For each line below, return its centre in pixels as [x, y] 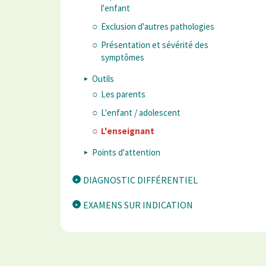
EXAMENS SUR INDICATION [138, 205]
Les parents [123, 94]
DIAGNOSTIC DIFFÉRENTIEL [140, 180]
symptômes [123, 58]
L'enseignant [128, 131]
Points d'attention [126, 153]
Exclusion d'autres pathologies [158, 27]
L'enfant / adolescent [141, 113]
